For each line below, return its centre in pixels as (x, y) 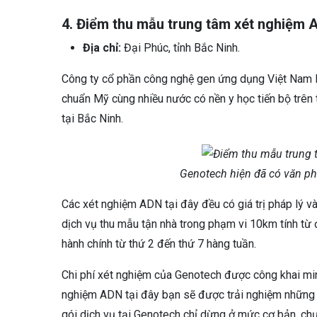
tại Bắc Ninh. (92, 118)
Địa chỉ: (102, 47)
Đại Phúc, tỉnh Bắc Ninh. (180, 47)
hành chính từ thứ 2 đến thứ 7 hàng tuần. (159, 243)
